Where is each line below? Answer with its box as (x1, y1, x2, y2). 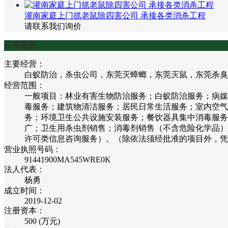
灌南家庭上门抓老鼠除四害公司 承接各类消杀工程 (24, 11, 206, 20)
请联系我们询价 (24, 22, 81, 31)
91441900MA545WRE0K (24, 155, 111, 164)
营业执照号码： (4, 145, 61, 154)
